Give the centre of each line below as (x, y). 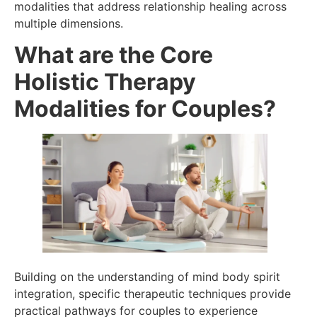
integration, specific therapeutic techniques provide (152, 294)
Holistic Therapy (105, 81)
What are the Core (114, 54)
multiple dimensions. (69, 23)
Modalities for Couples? (145, 108)
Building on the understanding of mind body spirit (147, 277)
